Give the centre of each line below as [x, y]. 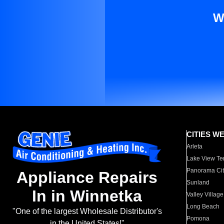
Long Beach [203, 206]
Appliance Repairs [87, 178]
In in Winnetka [87, 196]
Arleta [195, 146]
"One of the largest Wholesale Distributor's [87, 211]
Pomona [198, 218]
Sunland [198, 182]
